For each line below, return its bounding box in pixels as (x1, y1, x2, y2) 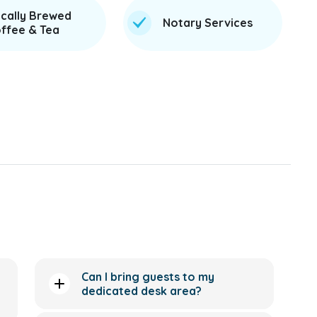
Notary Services (162, 16, 253, 30)
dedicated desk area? (81, 284, 202, 298)
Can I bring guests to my (81, 270, 215, 284)
